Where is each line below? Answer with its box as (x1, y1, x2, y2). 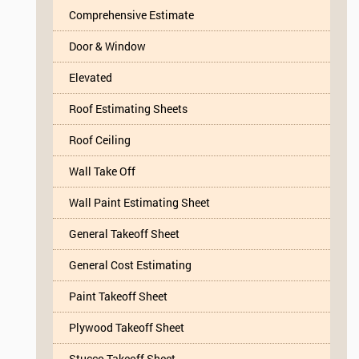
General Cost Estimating (69, 256, 192, 272)
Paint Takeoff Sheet (69, 288, 167, 304)
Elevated (69, 69, 112, 85)
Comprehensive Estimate (69, 6, 194, 22)
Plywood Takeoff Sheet (69, 319, 184, 335)
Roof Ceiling (69, 131, 131, 147)
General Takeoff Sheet (69, 225, 179, 241)
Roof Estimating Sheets (69, 100, 188, 116)
